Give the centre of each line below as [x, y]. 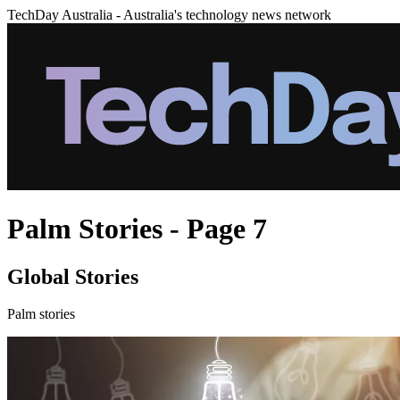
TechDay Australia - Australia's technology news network [169, 15]
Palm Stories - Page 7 [137, 229]
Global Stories [73, 276]
